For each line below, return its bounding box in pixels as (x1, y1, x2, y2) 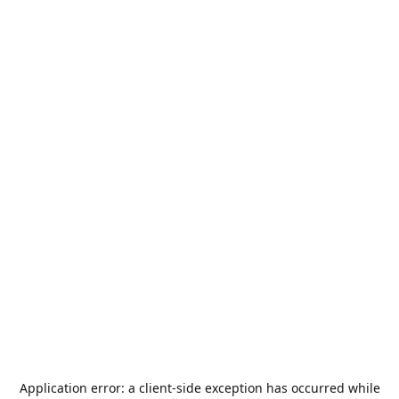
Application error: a (19, 379, 139, 396)
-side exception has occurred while (171, 379, 380, 396)
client (138, 379, 172, 396)
